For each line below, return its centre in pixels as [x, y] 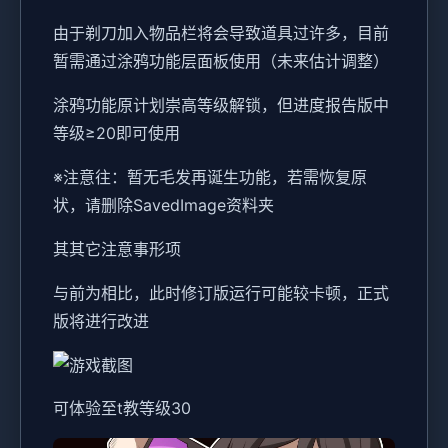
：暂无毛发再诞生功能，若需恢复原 [239, 177]
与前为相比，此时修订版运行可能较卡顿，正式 [221, 293]
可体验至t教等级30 [122, 408]
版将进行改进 [101, 321]
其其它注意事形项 [117, 249]
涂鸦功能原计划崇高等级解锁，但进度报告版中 [221, 105]
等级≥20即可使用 [116, 133]
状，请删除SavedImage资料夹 [163, 205]
